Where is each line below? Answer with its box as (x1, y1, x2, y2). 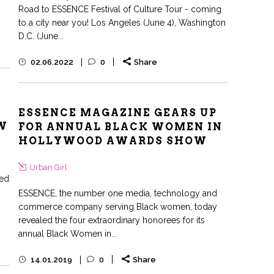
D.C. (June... (18, 31, 64, 41)
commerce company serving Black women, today (18, 202, 217, 212)
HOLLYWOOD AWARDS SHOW (18, 135, 207, 147)
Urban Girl (29, 163, 67, 172)
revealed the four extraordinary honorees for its (18, 215, 205, 225)
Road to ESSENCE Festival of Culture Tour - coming (18, 4, 221, 14)
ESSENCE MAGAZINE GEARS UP (18, 107, 217, 119)
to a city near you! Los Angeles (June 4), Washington (18, 18, 226, 28)
